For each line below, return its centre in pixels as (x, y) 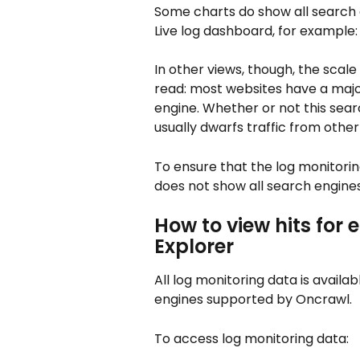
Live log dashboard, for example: (256, 31)
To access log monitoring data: (252, 338)
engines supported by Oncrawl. (253, 300)
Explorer (194, 247)
